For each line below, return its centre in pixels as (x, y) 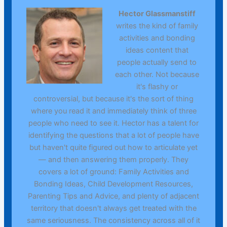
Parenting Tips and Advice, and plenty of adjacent (113, 196)
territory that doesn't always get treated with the (113, 208)
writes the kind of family (157, 26)
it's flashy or (157, 86)
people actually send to (157, 62)
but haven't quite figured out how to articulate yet (113, 147)
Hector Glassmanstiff (157, 13)
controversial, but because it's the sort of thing (113, 99)
